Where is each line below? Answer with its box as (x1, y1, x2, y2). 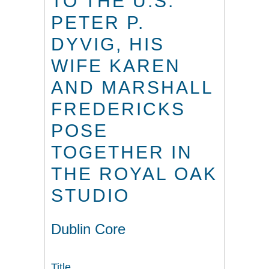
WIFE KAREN (51, 56, 181, 76)
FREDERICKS (51, 99, 186, 119)
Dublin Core (51, 221, 125, 237)
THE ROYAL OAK (51, 164, 217, 184)
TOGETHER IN (51, 142, 193, 163)
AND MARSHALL (51, 77, 213, 98)
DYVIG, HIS (51, 34, 165, 55)
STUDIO (51, 186, 130, 206)
